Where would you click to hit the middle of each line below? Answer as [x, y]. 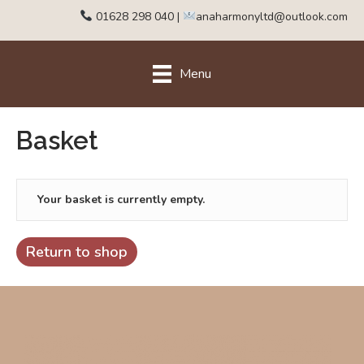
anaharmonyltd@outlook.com [272, 16]
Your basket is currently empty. [121, 200]
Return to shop [77, 252]
